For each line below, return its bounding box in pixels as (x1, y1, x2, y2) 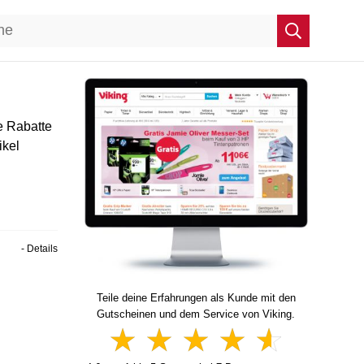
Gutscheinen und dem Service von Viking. (97, 308, 295, 320)
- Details (21, 243, 58, 254)
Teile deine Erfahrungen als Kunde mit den (96, 292, 296, 304)
